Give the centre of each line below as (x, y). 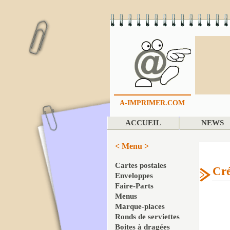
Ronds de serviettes (147, 217)
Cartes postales (141, 165)
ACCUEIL (143, 123)
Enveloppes (134, 176)
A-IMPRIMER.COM (152, 103)
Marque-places (140, 206)
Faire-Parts (134, 186)
